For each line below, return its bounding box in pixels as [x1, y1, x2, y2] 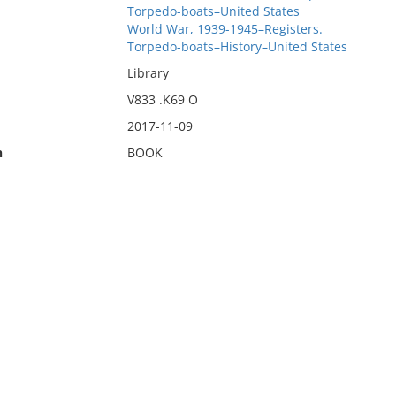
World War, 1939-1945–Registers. [126, 20, 323, 37]
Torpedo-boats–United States [126, 3, 300, 19]
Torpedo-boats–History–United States [126, 38, 347, 55]
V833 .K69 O [126, 91, 198, 108]
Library [126, 65, 169, 81]
